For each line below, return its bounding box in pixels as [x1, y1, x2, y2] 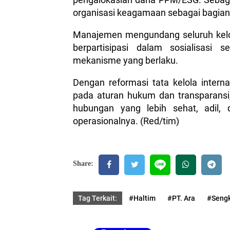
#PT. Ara [167, 194, 195, 202]
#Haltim [129, 194, 156, 202]
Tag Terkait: [78, 194, 117, 202]
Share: [73, 160, 93, 167]
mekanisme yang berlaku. [73, 55, 178, 66]
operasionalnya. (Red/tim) [73, 116, 179, 126]
